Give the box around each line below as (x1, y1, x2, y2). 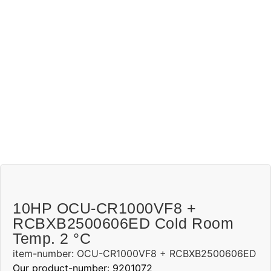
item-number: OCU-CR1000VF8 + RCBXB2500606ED (13, 247, 256, 260)
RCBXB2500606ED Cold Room (13, 215, 233, 232)
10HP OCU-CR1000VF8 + (13, 200, 196, 217)
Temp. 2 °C (13, 230, 91, 247)
